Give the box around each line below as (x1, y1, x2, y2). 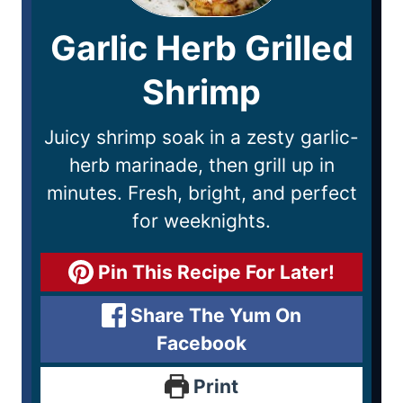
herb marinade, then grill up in (68, 153, 335, 176)
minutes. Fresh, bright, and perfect (46, 181, 357, 204)
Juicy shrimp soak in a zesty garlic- (44, 125, 359, 148)
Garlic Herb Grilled (49, 26, 354, 68)
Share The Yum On (126, 303, 302, 327)
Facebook (157, 331, 246, 354)
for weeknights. (132, 209, 271, 232)
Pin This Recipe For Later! (93, 260, 335, 283)
